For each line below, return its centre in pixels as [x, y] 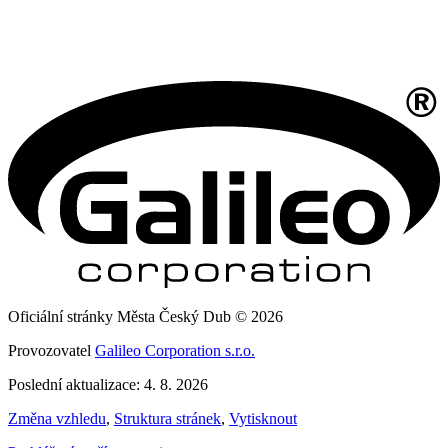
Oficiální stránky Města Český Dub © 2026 [145, 317]
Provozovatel [51, 351]
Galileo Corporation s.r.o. [175, 351]
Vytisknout [263, 419]
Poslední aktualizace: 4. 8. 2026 [108, 385]
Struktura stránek [167, 419]
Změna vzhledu [57, 419]
